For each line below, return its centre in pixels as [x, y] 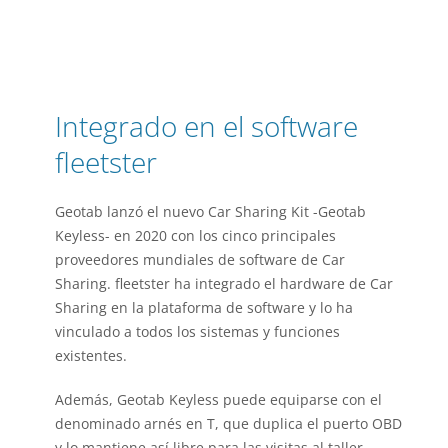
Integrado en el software [206, 126]
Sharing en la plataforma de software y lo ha [204, 308]
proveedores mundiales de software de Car [200, 260]
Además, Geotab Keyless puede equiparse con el [218, 400]
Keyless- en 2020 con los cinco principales [195, 236]
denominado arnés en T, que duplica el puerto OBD [228, 424]
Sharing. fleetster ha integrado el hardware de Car [224, 284]
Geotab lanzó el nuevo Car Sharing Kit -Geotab [210, 212]
